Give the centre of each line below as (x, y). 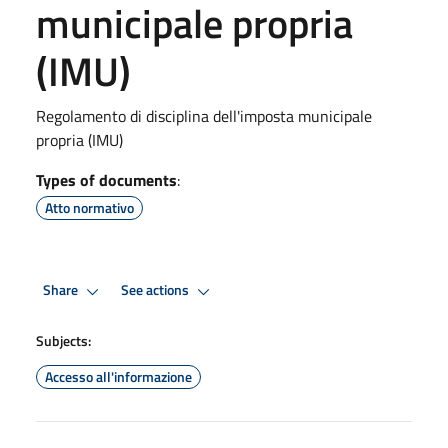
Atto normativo (89, 207)
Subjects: (63, 340)
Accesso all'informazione (118, 376)
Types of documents (106, 179)
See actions (156, 290)
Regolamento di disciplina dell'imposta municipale (204, 115)
